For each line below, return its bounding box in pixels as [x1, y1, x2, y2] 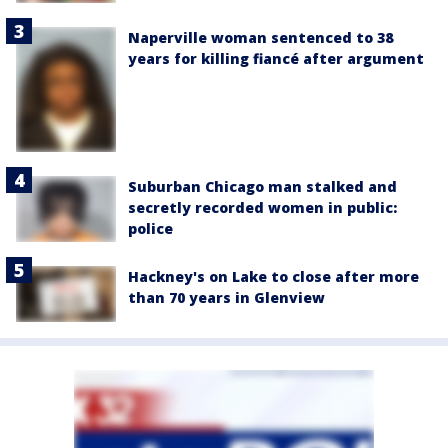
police [128, 219, 173, 239]
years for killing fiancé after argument [128, 49, 424, 69]
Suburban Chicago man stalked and [128, 177, 397, 197]
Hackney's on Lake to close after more [128, 267, 419, 287]
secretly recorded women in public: [128, 198, 397, 218]
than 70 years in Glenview [128, 288, 325, 308]
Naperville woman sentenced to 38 [128, 28, 393, 48]
